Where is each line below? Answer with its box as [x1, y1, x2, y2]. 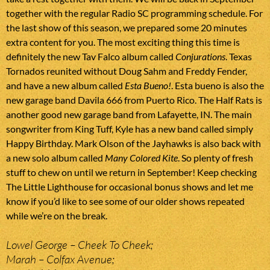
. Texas [225, 51, 252, 63]
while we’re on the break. [6, 210, 107, 222]
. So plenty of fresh [178, 152, 253, 164]
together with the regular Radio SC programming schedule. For [6, 7, 263, 19]
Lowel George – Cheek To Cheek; [6, 237, 153, 253]
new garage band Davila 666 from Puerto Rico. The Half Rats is [6, 94, 262, 106]
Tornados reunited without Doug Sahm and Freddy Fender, [6, 65, 247, 77]
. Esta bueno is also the [171, 80, 264, 92]
